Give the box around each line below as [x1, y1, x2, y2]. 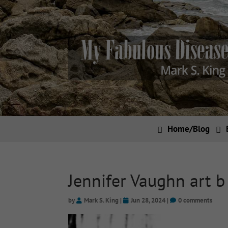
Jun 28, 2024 [131, 196, 166, 205]
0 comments [178, 196, 213, 205]
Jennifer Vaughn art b [68, 169, 225, 192]
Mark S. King [84, 196, 119, 205]
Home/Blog [167, 123, 210, 134]
